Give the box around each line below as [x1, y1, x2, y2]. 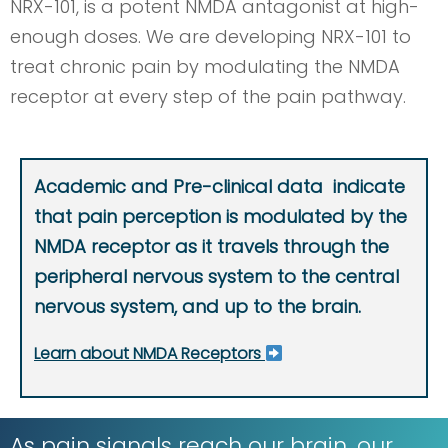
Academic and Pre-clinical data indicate [34, 174, 405, 199]
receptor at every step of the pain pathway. [10, 84, 406, 109]
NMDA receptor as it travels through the [34, 234, 389, 259]
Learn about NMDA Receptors [34, 342, 265, 365]
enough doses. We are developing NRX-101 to [10, 24, 411, 49]
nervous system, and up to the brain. [34, 294, 366, 319]
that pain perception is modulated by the [34, 204, 407, 229]
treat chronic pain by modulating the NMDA [10, 54, 400, 79]
